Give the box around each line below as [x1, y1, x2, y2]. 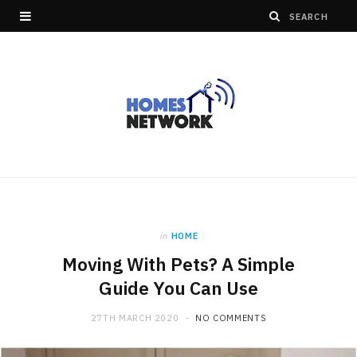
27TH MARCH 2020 [90, 312, 179, 324]
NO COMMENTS [195, 312, 267, 324]
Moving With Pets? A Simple [62, 253, 295, 276]
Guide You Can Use [99, 277, 258, 300]
